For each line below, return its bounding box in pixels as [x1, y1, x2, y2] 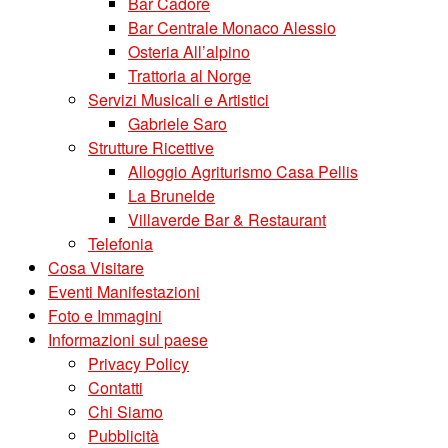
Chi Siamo [88, 400, 163, 423]
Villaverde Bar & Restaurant [128, 208, 326, 231]
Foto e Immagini [48, 304, 162, 327]
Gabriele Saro [128, 112, 227, 135]
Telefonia [88, 232, 153, 255]
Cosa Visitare [48, 256, 144, 279]
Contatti [88, 376, 143, 399]
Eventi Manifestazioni [48, 280, 200, 303]
